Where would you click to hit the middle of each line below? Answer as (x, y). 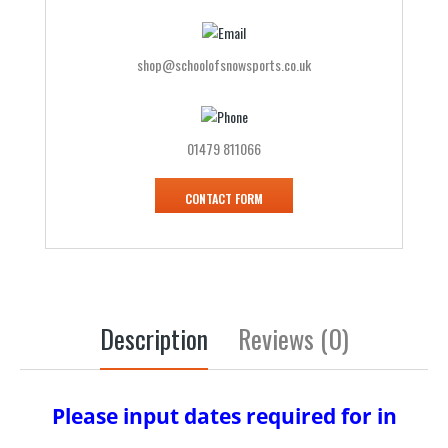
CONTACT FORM (224, 198)
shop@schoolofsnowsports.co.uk (224, 64)
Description (153, 338)
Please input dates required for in (224, 416)
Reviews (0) (293, 338)
